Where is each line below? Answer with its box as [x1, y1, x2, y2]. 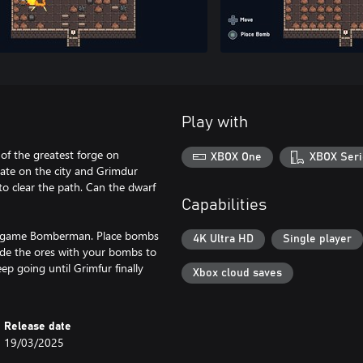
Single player [283, 233, 352, 246]
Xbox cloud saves [193, 267, 282, 279]
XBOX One [211, 151, 263, 163]
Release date [4, 321, 72, 332]
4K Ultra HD [193, 233, 254, 246]
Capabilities [181, 196, 267, 213]
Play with [181, 114, 248, 130]
